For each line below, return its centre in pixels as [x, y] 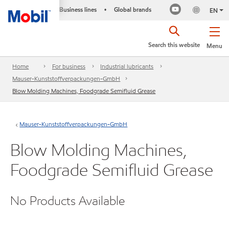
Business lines [78, 9]
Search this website [174, 45]
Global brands [132, 9]
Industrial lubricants [127, 66]
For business [68, 66]
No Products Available [67, 201]
